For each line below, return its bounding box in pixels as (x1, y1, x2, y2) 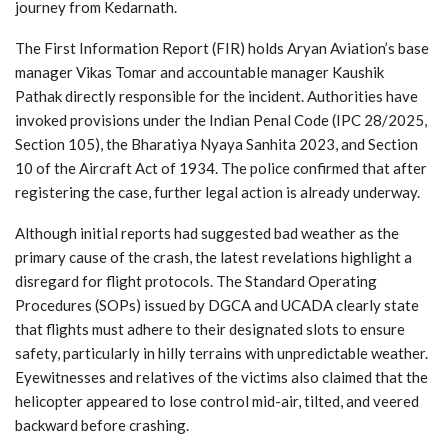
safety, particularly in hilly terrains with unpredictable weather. (15, 344, 428, 363)
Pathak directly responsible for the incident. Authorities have (15, 87, 418, 106)
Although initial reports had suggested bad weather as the (15, 224, 399, 243)
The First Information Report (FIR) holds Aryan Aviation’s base (15, 39, 429, 58)
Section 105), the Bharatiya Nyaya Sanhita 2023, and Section (15, 135, 418, 154)
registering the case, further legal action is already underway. (15, 183, 420, 202)
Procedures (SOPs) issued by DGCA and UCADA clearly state (15, 296, 419, 315)
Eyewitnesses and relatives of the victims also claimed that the (15, 368, 428, 387)
